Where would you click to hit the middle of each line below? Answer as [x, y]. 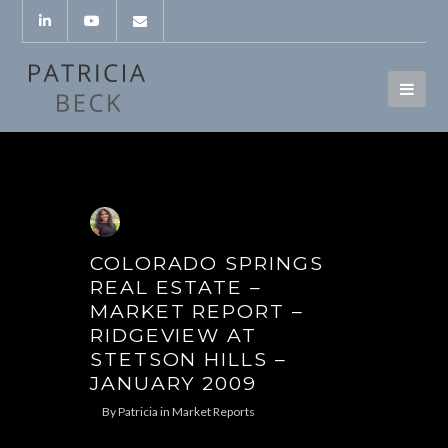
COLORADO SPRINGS [206, 263]
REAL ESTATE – [175, 287]
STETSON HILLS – [188, 359]
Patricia [137, 411]
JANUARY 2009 [173, 383]
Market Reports [213, 411]
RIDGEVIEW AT [173, 335]
